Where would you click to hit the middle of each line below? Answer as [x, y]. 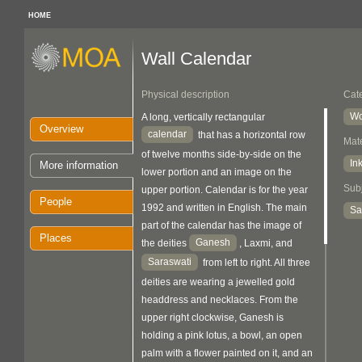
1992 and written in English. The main [224, 208]
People [56, 202]
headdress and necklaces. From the [220, 300]
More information [79, 165]
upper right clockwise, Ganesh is [213, 318]
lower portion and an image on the [217, 172]
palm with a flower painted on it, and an [227, 353]
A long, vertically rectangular [203, 117]
